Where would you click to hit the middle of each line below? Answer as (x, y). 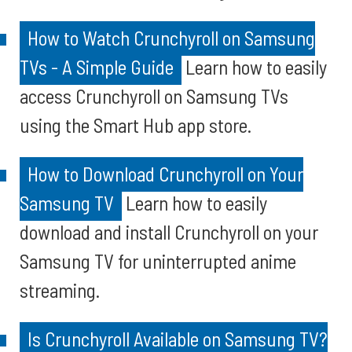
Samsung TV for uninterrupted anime (158, 261)
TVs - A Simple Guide (97, 67)
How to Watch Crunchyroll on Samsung (171, 38)
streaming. (60, 290)
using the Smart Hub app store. (136, 125)
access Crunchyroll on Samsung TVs (154, 96)
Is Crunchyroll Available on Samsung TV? (178, 339)
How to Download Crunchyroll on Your (165, 174)
